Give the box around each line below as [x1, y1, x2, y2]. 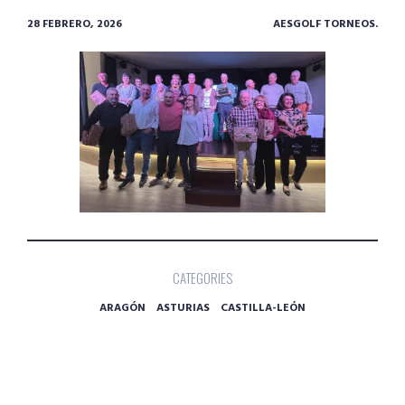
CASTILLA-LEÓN [221, 298, 306, 317]
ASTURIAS [156, 298, 210, 317]
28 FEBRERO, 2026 [27, 15, 122, 33]
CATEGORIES [173, 267, 232, 287]
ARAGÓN [99, 298, 146, 317]
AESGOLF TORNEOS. [273, 15, 378, 33]
